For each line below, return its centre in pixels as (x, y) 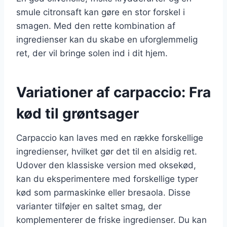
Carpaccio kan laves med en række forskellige (110, 138)
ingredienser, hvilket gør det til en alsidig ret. (107, 151)
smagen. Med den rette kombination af (96, 26)
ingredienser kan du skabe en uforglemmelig (107, 39)
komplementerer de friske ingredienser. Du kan (111, 220)
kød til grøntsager (78, 113)
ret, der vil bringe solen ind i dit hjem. (92, 53)
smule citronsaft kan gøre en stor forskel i (101, 12)
